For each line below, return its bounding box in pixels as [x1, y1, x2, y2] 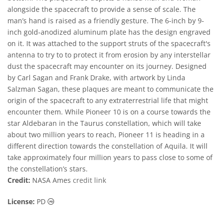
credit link [73, 175, 106, 185]
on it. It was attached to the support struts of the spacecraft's [7, 39, 211, 48]
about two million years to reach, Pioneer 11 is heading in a [7, 130, 205, 139]
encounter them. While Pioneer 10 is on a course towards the [7, 107, 211, 116]
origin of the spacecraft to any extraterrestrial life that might [7, 96, 208, 105]
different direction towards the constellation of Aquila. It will [7, 141, 208, 151]
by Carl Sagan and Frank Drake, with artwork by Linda [7, 73, 185, 82]
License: [7, 197, 35, 206]
